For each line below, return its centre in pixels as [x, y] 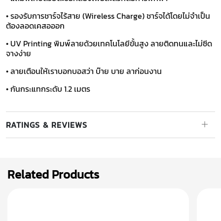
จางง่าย [18, 53]
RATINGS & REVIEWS [47, 125]
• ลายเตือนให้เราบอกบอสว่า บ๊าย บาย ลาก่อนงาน [84, 71]
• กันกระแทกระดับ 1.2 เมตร [48, 89]
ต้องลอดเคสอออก [35, 26]
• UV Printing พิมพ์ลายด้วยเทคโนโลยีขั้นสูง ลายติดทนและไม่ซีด [109, 43]
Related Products [53, 174]
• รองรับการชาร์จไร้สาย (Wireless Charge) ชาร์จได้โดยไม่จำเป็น [108, 16]
